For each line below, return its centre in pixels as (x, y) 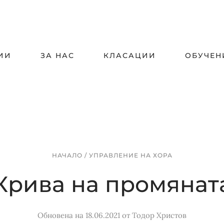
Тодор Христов (159, 215)
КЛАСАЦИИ (130, 55)
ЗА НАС (57, 55)
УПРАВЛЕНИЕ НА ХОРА (130, 155)
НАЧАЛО (68, 155)
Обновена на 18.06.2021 (79, 215)
